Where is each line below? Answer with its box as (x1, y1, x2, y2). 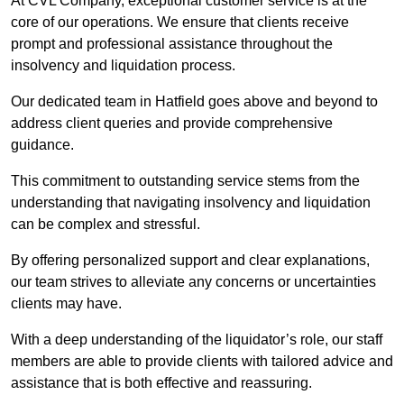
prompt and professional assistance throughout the (11, 36, 333, 52)
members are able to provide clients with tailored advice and (11, 353, 393, 370)
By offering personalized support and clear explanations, (11, 252, 370, 269)
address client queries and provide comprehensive (11, 115, 333, 132)
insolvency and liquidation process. (11, 58, 239, 74)
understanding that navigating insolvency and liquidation (11, 195, 371, 211)
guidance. (11, 137, 74, 153)
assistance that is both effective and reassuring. (11, 375, 312, 391)
